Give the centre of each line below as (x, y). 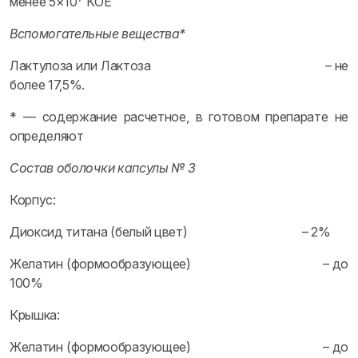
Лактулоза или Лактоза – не (179, 66)
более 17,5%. (48, 85)
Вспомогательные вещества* (97, 34)
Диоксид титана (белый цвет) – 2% (170, 232)
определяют (47, 136)
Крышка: (35, 315)
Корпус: (33, 200)
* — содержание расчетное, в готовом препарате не (179, 117)
